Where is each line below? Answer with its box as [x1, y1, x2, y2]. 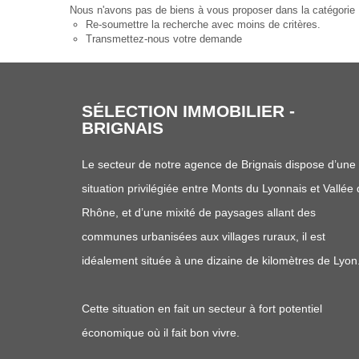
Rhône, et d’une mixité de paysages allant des [82, 206, 316, 219]
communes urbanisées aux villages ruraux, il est [82, 230, 325, 243]
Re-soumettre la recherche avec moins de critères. [86, 18, 321, 30]
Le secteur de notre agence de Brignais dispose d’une [82, 158, 356, 171]
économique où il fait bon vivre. [82, 326, 240, 339]
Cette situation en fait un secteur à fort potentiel [82, 302, 322, 315]
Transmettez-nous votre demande [86, 33, 242, 45]
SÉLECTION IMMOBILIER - [82, 102, 295, 120]
